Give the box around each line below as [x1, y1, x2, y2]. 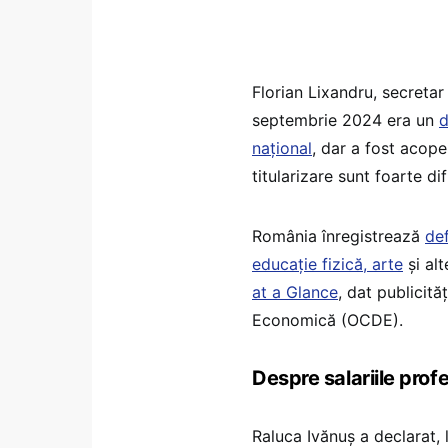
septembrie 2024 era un [252, 109, 439, 130]
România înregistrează [252, 225, 425, 246]
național [252, 137, 312, 158]
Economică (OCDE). [252, 309, 403, 330]
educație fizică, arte [252, 253, 403, 274]
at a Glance [252, 281, 338, 302]
